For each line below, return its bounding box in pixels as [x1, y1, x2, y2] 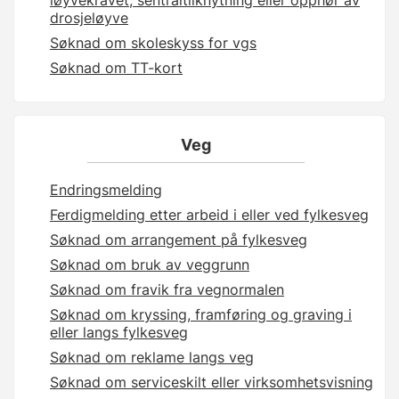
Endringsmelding [50, 181, 162, 199]
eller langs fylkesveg [50, 323, 188, 342]
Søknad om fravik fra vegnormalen [50, 281, 284, 299]
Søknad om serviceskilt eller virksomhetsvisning [50, 373, 373, 392]
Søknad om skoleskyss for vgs [50, 33, 256, 52]
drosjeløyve [50, 8, 128, 27]
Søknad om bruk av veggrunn [50, 256, 249, 274]
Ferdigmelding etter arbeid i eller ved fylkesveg [50, 206, 369, 224]
